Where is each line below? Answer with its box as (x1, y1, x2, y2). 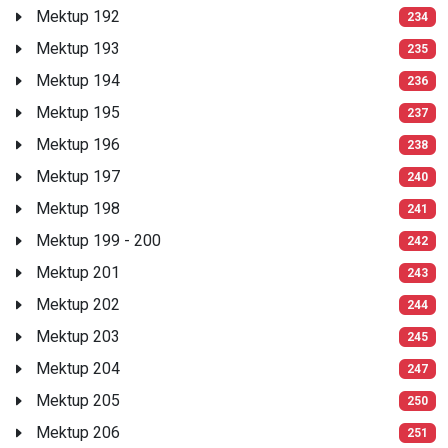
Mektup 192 (36, 6, 120, 26)
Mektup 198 (36, 198, 120, 218)
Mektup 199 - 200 (36, 230, 161, 250)
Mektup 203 (36, 326, 120, 346)
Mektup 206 (36, 422, 120, 442)
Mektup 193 (36, 38, 120, 58)
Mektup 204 (36, 358, 120, 378)
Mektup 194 (36, 70, 120, 90)
